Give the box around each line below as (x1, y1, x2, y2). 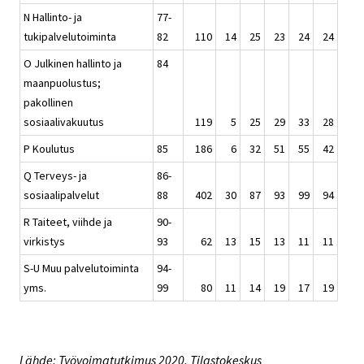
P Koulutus (24, 141, 75, 156)
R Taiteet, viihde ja (24, 214, 112, 229)
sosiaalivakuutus (24, 114, 104, 129)
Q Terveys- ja (24, 167, 87, 183)
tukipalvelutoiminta (24, 28, 116, 44)
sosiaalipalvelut (24, 187, 99, 202)
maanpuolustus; (24, 75, 101, 90)
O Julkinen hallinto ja (24, 55, 122, 71)
